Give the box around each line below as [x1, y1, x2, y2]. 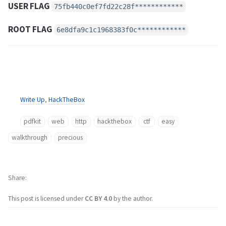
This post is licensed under [8, 194, 85, 203]
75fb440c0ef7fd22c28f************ [54, 3, 183, 11]
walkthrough [12, 133, 48, 142]
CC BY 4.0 [85, 194, 114, 203]
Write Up [20, 95, 45, 104]
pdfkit [24, 117, 41, 126]
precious [58, 133, 83, 142]
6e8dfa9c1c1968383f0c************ [56, 26, 186, 34]
